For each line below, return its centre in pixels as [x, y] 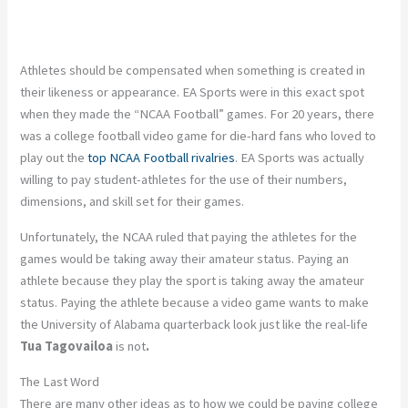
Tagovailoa [81, 346]
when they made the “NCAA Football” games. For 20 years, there [198, 114]
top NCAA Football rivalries [162, 158]
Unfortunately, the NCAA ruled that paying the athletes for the [189, 236]
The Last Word [60, 381]
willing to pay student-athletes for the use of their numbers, [184, 180]
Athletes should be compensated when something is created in [193, 71]
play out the [54, 158]
